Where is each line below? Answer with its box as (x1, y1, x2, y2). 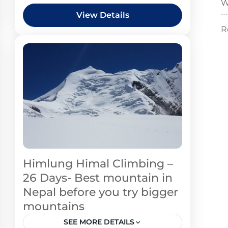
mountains (23, 199, 85, 213)
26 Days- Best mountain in (23, 171, 173, 185)
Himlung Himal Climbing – (23, 157, 174, 170)
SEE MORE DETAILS (64, 217, 135, 226)
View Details (76, 10, 129, 20)
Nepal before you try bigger (23, 185, 179, 199)
